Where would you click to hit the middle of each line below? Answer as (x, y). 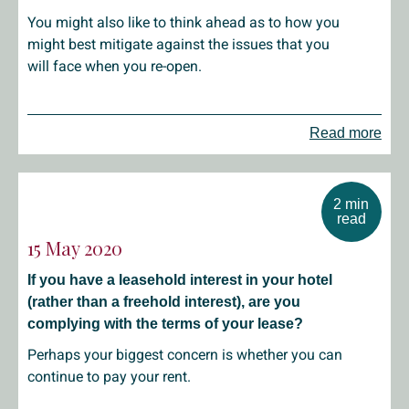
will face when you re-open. (115, 66)
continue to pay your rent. (109, 377)
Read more (345, 133)
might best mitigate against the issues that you (178, 44)
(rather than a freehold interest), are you (164, 302)
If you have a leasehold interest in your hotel (180, 280)
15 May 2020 (75, 248)
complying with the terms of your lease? (165, 324)
